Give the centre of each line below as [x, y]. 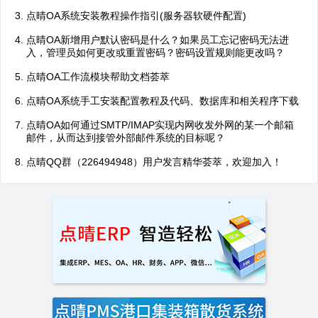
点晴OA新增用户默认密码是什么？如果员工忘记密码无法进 [158, 40]
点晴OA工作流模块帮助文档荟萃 [98, 77]
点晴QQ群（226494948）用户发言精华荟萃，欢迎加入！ [154, 162]
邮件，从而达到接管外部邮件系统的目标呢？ [126, 138]
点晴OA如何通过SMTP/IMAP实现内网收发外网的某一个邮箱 [160, 125]
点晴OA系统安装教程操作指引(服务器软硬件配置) [136, 16]
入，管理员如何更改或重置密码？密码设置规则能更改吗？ [155, 53]
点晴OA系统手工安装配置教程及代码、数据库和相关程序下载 [163, 101]
